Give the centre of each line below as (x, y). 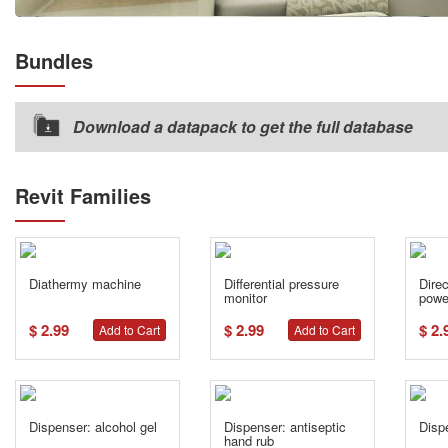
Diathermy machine (85, 283)
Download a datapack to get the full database (243, 126)
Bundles (54, 60)
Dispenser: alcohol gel (93, 426)
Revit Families (83, 195)
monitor (245, 297)
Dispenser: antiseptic (285, 426)
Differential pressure (281, 283)
